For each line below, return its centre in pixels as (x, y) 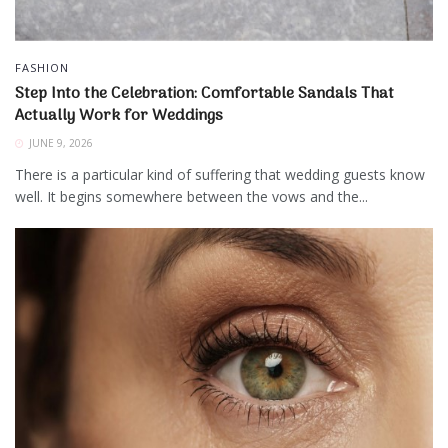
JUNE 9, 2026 (59, 142)
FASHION (42, 67)
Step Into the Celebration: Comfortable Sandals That (204, 93)
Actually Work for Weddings (119, 115)
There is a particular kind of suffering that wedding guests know (220, 174)
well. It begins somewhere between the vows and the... (191, 196)
